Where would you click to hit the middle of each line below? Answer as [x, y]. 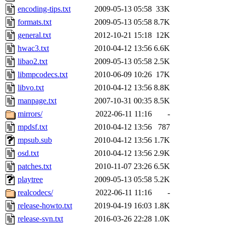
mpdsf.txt [33, 127]
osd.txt [28, 153]
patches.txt [35, 166]
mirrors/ [30, 114]
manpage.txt [37, 101]
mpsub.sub [35, 140]
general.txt [34, 35]
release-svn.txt [40, 219]
